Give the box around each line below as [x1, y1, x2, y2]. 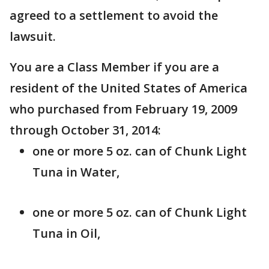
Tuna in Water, [32, 164, 119, 181]
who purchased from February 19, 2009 [10, 101, 237, 118]
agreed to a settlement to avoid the [10, 7, 218, 24]
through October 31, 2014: [10, 122, 161, 139]
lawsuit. [10, 28, 56, 45]
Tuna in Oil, [32, 225, 100, 242]
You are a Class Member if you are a [10, 59, 219, 76]
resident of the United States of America [10, 80, 247, 97]
